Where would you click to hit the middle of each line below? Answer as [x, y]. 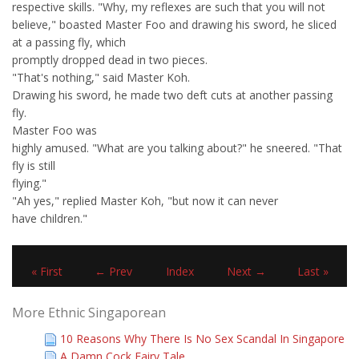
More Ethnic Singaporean [89, 313]
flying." [31, 183]
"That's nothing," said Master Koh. [101, 77]
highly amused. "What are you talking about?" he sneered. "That [177, 148]
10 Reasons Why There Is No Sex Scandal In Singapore [202, 339]
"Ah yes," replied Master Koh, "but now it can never [145, 201]
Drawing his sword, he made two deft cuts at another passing [172, 95]
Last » [313, 271]
